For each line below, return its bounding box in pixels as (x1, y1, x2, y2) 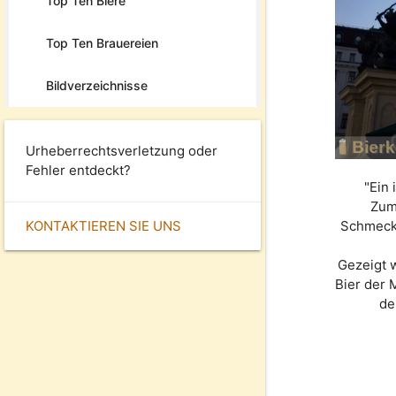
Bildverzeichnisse (46, 77, 148, 93)
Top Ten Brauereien (46, 34, 158, 50)
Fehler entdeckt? (26, 161, 131, 179)
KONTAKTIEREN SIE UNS (26, 217, 181, 234)
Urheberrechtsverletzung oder (26, 141, 217, 159)
